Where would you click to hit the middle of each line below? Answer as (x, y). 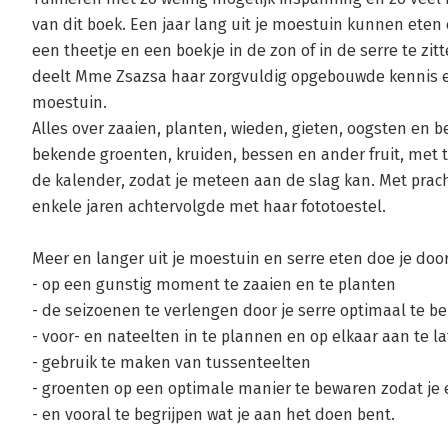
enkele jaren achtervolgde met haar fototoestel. (209, 206)
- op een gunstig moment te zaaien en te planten (214, 284)
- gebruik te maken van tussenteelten (171, 362)
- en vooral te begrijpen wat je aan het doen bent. (213, 414)
